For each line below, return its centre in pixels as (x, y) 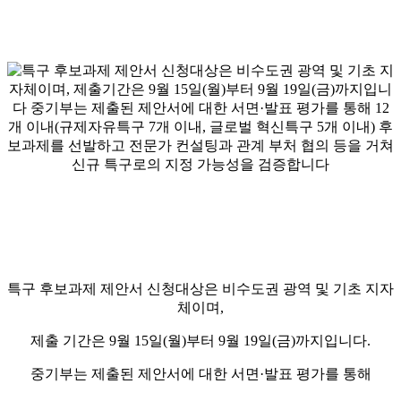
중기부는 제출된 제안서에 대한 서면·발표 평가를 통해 (200, 373)
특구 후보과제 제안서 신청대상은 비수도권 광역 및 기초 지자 (200, 288)
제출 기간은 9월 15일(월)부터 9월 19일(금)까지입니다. (200, 340)
